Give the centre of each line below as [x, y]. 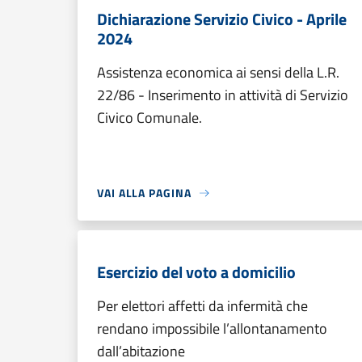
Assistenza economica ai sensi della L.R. [218, 72]
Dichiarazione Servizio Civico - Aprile [222, 19]
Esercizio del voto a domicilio [196, 272]
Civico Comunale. [149, 118]
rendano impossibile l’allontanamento [212, 328]
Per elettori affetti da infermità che [202, 306]
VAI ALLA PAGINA [144, 193]
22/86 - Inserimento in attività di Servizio [223, 95]
